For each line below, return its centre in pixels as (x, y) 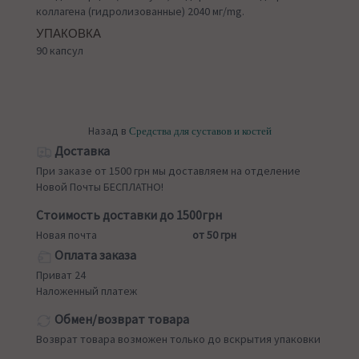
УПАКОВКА (69, 34)
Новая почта (67, 235)
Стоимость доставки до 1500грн (129, 215)
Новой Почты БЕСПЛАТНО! (100, 187)
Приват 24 (61, 275)
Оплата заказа (94, 255)
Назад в (108, 131)
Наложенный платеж (87, 291)
